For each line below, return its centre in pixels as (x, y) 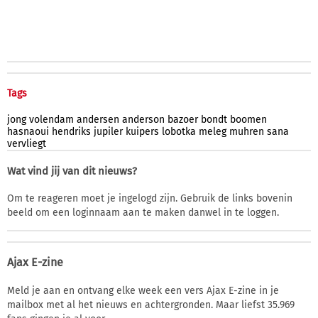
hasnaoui (28, 131)
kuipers (142, 131)
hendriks (71, 131)
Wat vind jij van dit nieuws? (72, 171)
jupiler (108, 131)
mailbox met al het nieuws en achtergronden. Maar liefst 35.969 (151, 305)
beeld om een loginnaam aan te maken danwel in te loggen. (143, 212)
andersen (98, 119)
